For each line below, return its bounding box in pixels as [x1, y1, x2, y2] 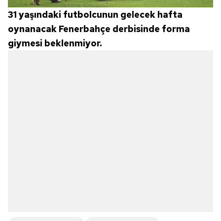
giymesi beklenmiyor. [8, 37, 102, 49]
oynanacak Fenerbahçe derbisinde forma [8, 23, 190, 35]
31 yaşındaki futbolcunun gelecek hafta [8, 8, 183, 20]
